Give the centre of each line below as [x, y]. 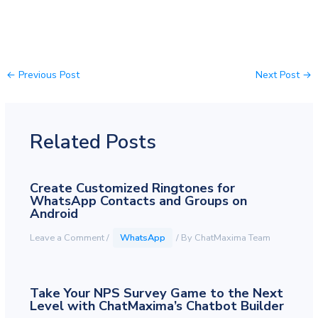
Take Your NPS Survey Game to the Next [156, 293]
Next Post [279, 75]
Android [54, 214]
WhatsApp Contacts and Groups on [138, 201]
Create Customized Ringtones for [132, 188]
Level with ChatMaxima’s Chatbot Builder [157, 306]
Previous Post [48, 75]
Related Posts [93, 142]
